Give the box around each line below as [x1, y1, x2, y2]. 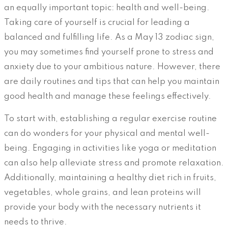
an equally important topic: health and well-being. [4, 3, 210, 12]
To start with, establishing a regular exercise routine [4, 114, 217, 123]
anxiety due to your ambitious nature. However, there [4, 62, 220, 71]
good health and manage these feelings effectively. [4, 92, 211, 101]
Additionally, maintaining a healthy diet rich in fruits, [4, 173, 216, 182]
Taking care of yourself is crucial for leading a [4, 18, 190, 27]
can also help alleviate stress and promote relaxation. [4, 158, 224, 167]
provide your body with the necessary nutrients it [4, 203, 201, 212]
